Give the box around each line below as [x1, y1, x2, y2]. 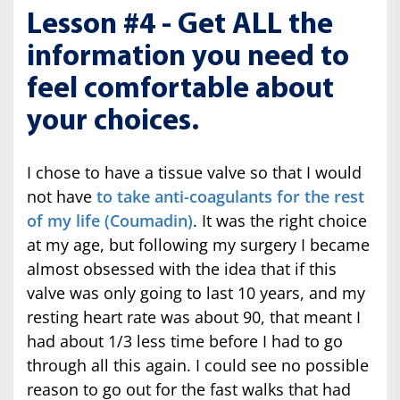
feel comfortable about [27, 74, 334, 104]
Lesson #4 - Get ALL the [27, 10, 333, 40]
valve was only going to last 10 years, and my [27, 281, 365, 304]
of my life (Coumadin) [27, 209, 193, 231]
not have [27, 185, 96, 207]
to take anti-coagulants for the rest [96, 185, 364, 207]
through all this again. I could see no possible [27, 354, 369, 376]
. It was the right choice [193, 209, 367, 231]
